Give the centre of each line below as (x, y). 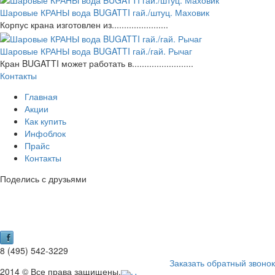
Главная (41, 96)
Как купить (45, 121)
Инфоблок (45, 133)
